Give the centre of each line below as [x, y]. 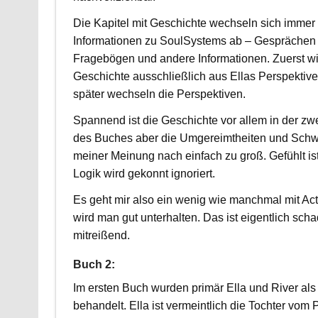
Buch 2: [94, 264]
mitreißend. [101, 235]
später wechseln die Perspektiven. [159, 94]
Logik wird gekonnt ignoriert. [144, 173]
